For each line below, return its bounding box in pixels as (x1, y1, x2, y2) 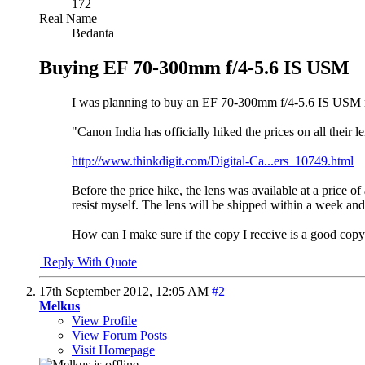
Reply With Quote (40, 254, 137, 269)
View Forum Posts (72, 328, 167, 342)
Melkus (39, 298, 80, 313)
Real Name (39, 11, 97, 25)
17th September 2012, (39, 284, 156, 298)
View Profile (72, 313, 137, 328)
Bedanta (72, 25, 114, 40)
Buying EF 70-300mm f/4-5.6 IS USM (39, 56, 350, 78)
